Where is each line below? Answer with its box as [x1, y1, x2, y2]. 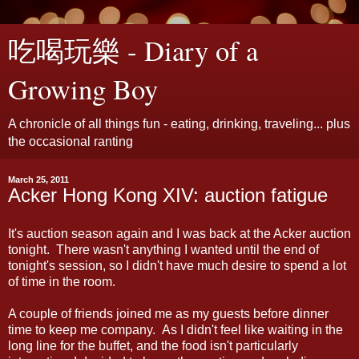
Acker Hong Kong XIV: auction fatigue [8, 184, 328, 206]
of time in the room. [8, 274, 115, 288]
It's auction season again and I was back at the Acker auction [8, 226, 351, 240]
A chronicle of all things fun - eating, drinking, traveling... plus [8, 117, 350, 131]
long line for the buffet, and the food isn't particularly [8, 338, 298, 353]
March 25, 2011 [8, 175, 69, 184]
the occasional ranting [8, 135, 133, 148]
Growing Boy [8, 71, 158, 107]
